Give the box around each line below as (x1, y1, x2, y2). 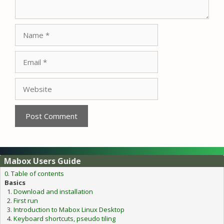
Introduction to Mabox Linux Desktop (13, 204, 124, 214)
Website (14, 77, 43, 87)
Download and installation (13, 186, 93, 196)
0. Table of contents (4, 168, 64, 178)
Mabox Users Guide (4, 155, 81, 166)
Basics (4, 177, 25, 187)
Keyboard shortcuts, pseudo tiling (13, 213, 115, 223)
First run (13, 195, 38, 205)
